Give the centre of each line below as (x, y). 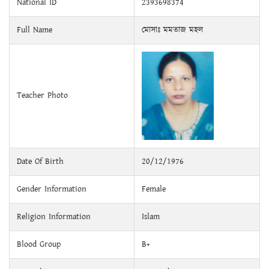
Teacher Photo (42, 95)
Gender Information (52, 189)
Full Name (35, 30)
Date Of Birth (40, 161)
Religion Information (54, 216)
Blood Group (39, 244)
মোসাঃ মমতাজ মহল (172, 30)
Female (154, 189)
